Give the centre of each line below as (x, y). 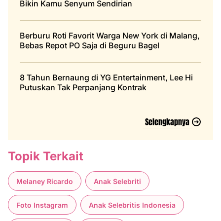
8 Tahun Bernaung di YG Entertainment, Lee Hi (106, 78)
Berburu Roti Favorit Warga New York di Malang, (110, 36)
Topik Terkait (46, 156)
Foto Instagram (42, 205)
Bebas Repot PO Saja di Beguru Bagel (90, 46)
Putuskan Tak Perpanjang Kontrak (83, 88)
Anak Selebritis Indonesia (132, 205)
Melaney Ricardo (45, 181)
